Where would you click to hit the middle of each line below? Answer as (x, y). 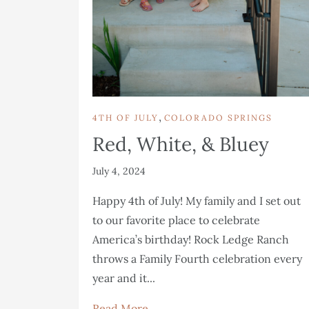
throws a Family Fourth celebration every (197, 258)
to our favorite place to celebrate (176, 220)
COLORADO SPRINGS (218, 117)
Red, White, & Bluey (181, 144)
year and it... (124, 278)
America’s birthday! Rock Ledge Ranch (191, 239)
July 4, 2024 (119, 171)
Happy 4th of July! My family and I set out (197, 200)
